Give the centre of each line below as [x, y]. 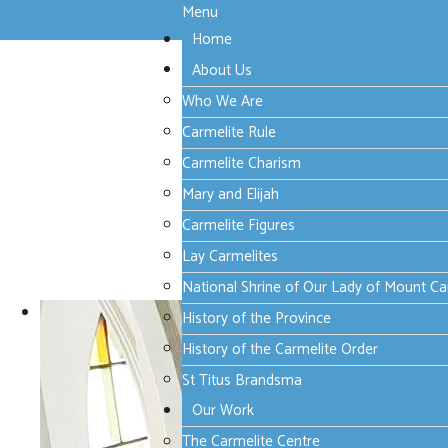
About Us [222, 70]
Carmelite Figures [238, 225]
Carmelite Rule [229, 132]
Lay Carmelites [230, 256]
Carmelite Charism [241, 163]
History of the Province [256, 318]
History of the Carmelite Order [280, 349]
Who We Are [222, 101]
